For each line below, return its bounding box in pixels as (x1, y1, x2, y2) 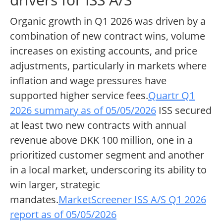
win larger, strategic (10, 178, 100, 192)
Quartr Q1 (148, 89, 195, 103)
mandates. (10, 193, 58, 207)
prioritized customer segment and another (10, 148, 204, 162)
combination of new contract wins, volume (10, 29, 205, 43)
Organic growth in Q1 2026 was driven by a (10, 14, 206, 28)
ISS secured (156, 104, 212, 117)
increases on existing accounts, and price (10, 44, 197, 58)
